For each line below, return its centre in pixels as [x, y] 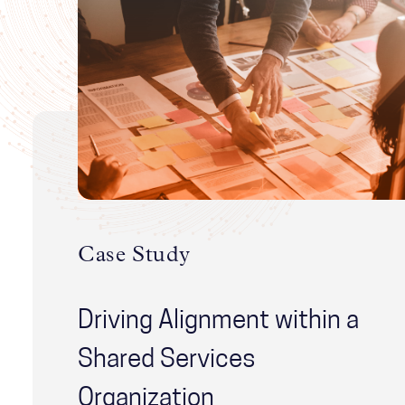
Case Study [134, 255]
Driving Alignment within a [218, 321]
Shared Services [167, 360]
